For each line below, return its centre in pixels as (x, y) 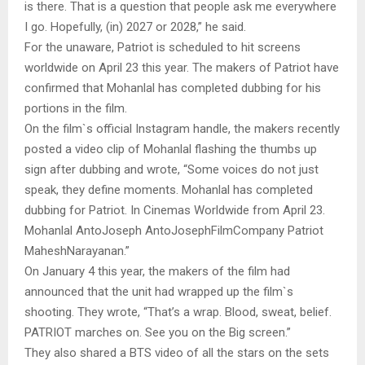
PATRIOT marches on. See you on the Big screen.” (158, 333)
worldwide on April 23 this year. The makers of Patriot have (182, 68)
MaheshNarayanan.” (77, 251)
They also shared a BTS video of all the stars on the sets (177, 353)
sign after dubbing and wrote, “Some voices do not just (172, 170)
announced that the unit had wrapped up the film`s (159, 292)
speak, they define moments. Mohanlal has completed (169, 190)
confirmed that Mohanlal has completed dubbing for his (173, 88)
